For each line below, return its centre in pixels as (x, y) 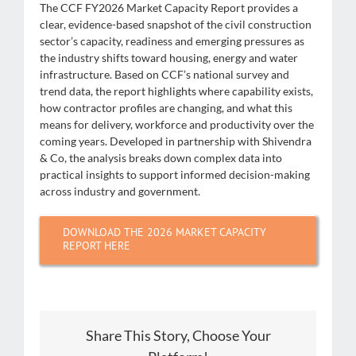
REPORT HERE (96, 245)
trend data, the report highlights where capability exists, (176, 91)
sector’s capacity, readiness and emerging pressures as (172, 41)
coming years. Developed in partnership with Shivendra (175, 141)
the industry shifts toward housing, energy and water (168, 57)
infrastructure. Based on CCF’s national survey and (164, 74)
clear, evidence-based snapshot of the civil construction (175, 24)
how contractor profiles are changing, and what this (166, 107)
